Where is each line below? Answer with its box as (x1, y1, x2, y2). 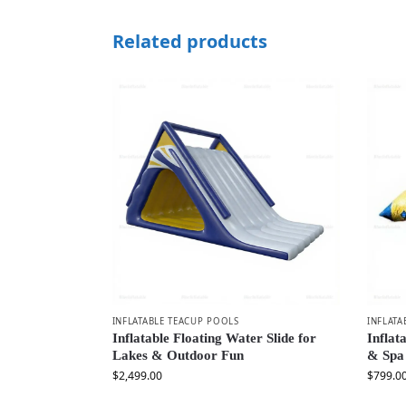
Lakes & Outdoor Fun (111, 348, 244, 363)
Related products (111, 29, 267, 54)
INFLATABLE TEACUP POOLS (111, 314, 239, 327)
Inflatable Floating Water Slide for (111, 331, 316, 346)
